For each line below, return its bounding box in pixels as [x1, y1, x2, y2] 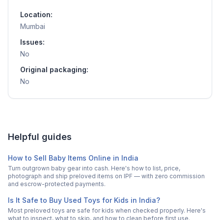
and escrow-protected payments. [8, 180, 106, 188]
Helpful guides [8, 132, 72, 142]
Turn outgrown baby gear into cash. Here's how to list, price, [8, 165, 180, 172]
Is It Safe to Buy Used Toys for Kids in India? [8, 196, 160, 205]
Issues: [20, 38, 45, 47]
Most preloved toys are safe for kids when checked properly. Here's [8, 207, 206, 215]
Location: [20, 10, 53, 19]
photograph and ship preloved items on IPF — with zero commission [8, 172, 205, 180]
